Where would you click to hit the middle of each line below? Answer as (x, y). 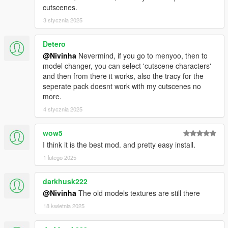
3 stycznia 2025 (63, 20)
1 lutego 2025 (60, 158)
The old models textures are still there (138, 193)
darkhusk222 (65, 181)
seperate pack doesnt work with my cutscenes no (122, 86)
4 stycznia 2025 (63, 109)
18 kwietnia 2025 (64, 206)
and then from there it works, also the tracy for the (123, 76)
